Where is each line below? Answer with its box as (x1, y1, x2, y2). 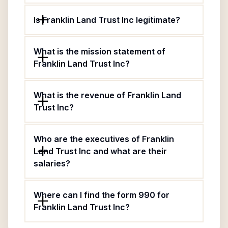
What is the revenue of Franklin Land (34, 90, 181, 100)
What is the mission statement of (34, 46, 165, 56)
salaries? (34, 158, 70, 168)
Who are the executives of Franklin (34, 134, 174, 144)
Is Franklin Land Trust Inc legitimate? (34, 15, 180, 25)
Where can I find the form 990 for (34, 190, 169, 200)
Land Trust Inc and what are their (34, 146, 167, 156)
